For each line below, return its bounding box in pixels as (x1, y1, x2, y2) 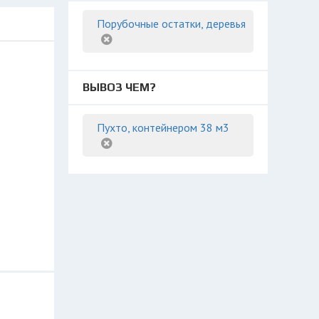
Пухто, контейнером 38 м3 (97, 120, 229, 135)
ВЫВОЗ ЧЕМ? (83, 80, 156, 94)
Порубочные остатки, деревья (97, 16, 246, 31)
